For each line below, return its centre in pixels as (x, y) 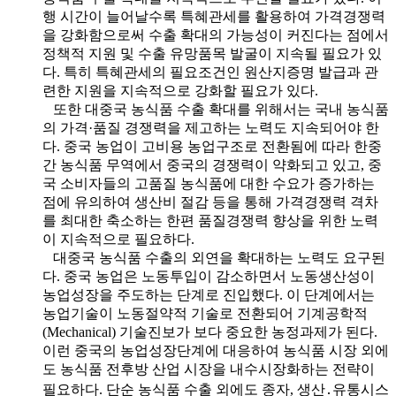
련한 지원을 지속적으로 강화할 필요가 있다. (180, 90)
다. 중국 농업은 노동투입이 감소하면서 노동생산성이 (209, 276)
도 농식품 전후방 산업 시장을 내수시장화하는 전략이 (209, 369)
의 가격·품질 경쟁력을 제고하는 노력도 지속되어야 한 (211, 127)
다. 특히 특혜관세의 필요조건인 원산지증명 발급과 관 (210, 72)
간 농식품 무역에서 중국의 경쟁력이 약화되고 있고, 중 (212, 164)
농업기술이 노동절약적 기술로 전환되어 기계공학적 (205, 313)
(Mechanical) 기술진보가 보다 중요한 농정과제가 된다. (210, 331)
